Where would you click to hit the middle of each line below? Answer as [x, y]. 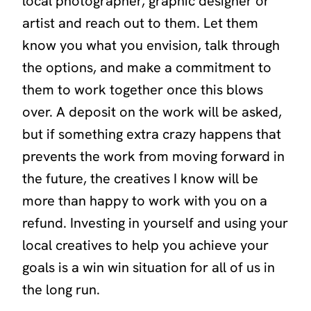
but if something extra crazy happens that [152, 134]
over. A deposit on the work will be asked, [152, 112]
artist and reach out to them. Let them [140, 23]
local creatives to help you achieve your [145, 245]
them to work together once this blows [143, 90]
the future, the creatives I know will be [140, 179]
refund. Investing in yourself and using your [155, 223]
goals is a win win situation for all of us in [149, 268]
